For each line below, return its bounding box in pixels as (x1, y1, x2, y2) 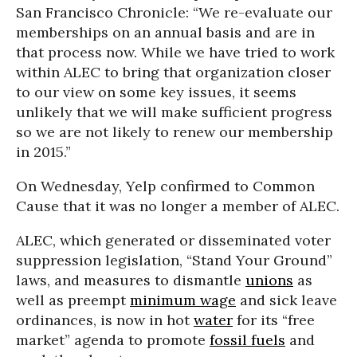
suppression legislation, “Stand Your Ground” (16, 251, 332, 269)
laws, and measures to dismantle (16, 271, 245, 289)
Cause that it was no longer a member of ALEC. (16, 197, 339, 215)
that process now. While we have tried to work (16, 43, 335, 61)
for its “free (233, 311, 315, 329)
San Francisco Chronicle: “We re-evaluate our (16, 3, 332, 22)
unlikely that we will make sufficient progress (16, 103, 332, 121)
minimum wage (130, 291, 236, 309)
